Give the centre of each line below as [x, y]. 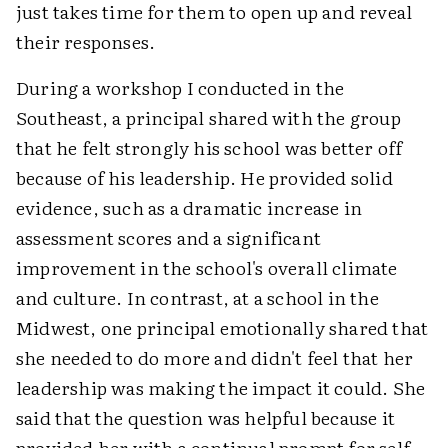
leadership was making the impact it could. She [221, 387]
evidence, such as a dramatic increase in [189, 207]
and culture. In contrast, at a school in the [197, 297]
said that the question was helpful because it [206, 417]
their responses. [86, 41]
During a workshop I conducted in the [180, 87]
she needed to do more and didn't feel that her [215, 357]
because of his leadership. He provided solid [204, 177]
